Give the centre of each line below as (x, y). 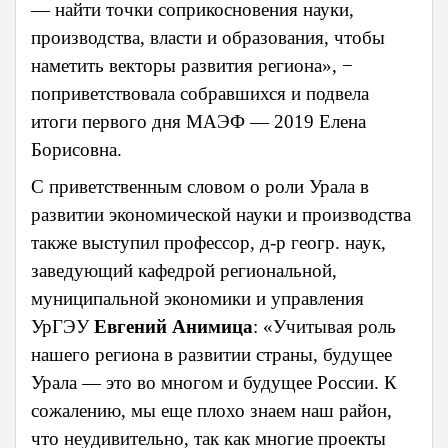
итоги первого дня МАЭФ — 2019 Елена (198, 122)
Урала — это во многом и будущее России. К (214, 383)
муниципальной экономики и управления (197, 299)
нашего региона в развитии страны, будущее (211, 355)
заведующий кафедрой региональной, (184, 271)
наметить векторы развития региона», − (192, 66)
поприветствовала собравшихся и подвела (200, 94)
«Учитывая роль (329, 327)
